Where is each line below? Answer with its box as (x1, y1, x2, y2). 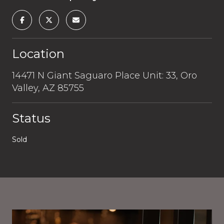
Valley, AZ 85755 (12, 82, 84, 93)
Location (12, 46, 64, 61)
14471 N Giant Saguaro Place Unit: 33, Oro (12, 69, 197, 81)
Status (12, 110, 50, 125)
